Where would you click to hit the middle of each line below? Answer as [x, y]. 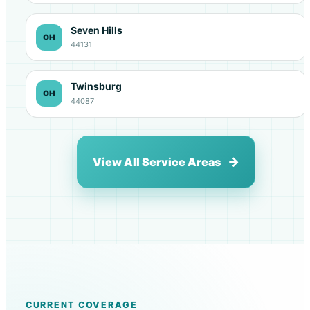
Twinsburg [96, 87]
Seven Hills [96, 30]
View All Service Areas [157, 162]
